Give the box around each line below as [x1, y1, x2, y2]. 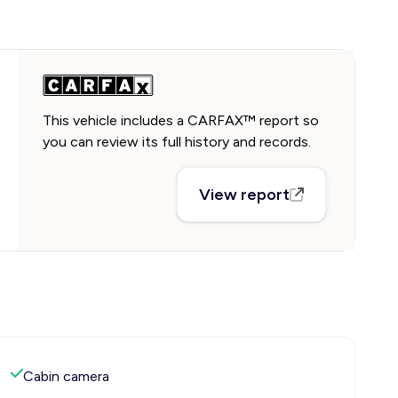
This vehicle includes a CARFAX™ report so [43, 112, 319, 129]
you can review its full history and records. [43, 133, 311, 150]
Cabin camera [23, 368, 109, 385]
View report [199, 185, 291, 204]
